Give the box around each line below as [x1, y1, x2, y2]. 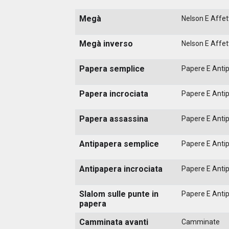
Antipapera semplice [79, 139, 159, 149]
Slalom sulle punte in [79, 189, 158, 199]
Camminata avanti [79, 217, 148, 227]
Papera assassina [79, 113, 148, 124]
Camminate [181, 217, 220, 226]
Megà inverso [79, 38, 133, 49]
